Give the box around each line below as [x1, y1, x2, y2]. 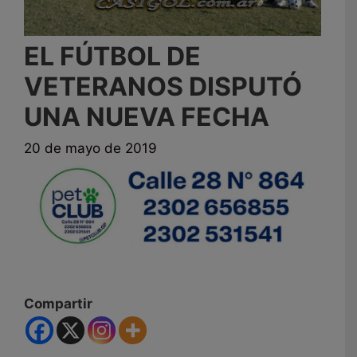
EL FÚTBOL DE [24, 40, 201, 72]
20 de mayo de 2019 [24, 140, 157, 157]
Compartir [24, 296, 92, 312]
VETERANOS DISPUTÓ [24, 70, 302, 102]
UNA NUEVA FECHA [24, 100, 269, 132]
